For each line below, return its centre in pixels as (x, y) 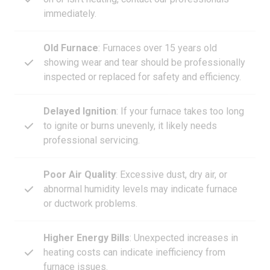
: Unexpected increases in (184, 226)
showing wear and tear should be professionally (144, 51)
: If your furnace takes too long (180, 99)
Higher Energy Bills (86, 226)
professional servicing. (92, 128)
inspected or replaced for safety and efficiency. (142, 65)
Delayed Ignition (80, 99)
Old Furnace (71, 36)
